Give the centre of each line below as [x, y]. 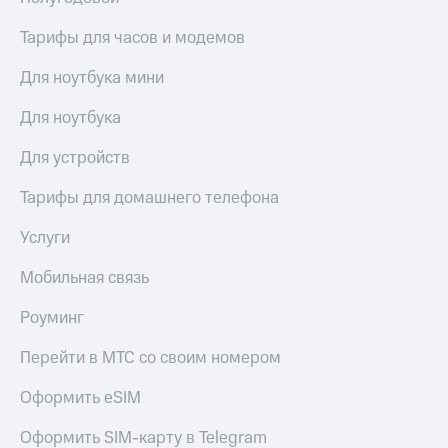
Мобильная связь [84, 278]
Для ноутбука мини [92, 78]
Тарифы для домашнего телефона [149, 198]
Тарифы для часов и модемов [132, 38]
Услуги [45, 238]
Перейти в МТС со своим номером [150, 358]
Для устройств [75, 158]
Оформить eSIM [80, 398]
